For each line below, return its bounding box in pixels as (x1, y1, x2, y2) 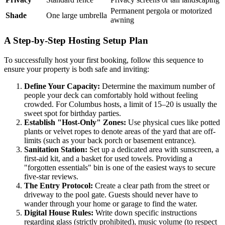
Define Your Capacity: (24, 82, 100, 91)
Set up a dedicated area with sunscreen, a (87, 145, 219, 154)
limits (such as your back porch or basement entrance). (24, 136, 196, 145)
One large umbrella (46, 11, 107, 20)
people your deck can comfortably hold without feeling (24, 91, 198, 100)
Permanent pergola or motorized (110, 6, 212, 15)
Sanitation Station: (24, 145, 87, 154)
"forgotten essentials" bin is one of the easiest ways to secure (24, 163, 215, 172)
